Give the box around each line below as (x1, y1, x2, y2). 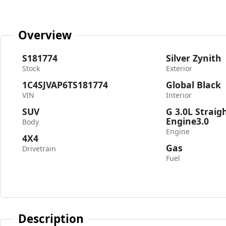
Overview (18, 27, 72, 43)
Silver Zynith (166, 52, 222, 64)
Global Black (166, 79, 221, 91)
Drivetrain (22, 144, 56, 153)
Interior (166, 90, 192, 100)
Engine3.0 (166, 115, 209, 127)
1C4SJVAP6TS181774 (22, 79, 108, 91)
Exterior (166, 64, 193, 73)
